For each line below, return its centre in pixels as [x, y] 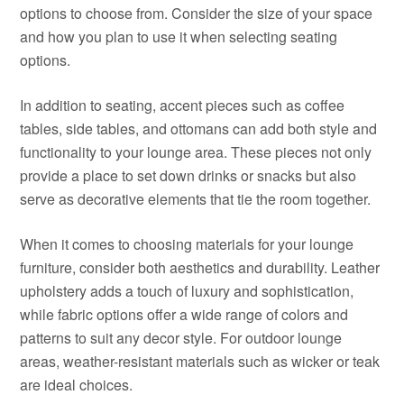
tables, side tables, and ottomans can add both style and [199, 129]
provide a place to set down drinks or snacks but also [188, 175]
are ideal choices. [77, 385]
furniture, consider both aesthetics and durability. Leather [200, 267]
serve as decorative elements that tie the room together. [196, 199]
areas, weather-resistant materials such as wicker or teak [200, 361]
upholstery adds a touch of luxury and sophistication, [187, 291]
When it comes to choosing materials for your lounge [187, 244]
